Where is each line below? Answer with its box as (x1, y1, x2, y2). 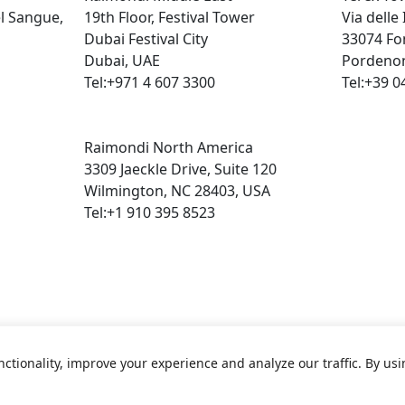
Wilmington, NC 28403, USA (84, 181, 271, 201)
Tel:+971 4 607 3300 (84, 72, 216, 92)
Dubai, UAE (84, 51, 161, 71)
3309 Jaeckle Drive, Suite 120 (84, 159, 278, 179)
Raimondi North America (84, 137, 254, 157)
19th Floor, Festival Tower (84, 7, 256, 27)
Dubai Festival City (84, 29, 209, 49)
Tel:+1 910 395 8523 (84, 202, 216, 222)
